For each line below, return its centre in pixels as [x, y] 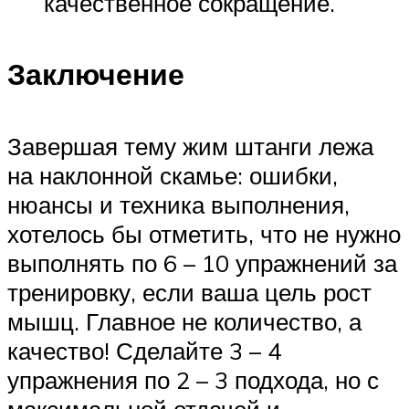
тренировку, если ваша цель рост [189, 293]
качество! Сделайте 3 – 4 [144, 351]
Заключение [96, 74]
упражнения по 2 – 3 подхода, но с [193, 380]
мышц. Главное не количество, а [184, 322]
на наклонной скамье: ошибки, [173, 176]
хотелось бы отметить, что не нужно [204, 234]
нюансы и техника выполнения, [178, 205]
